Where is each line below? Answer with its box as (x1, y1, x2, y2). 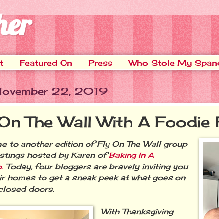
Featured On (20, 58, 72, 67)
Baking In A (109, 150, 154, 160)
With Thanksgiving (101, 206, 174, 216)
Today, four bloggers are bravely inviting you (3, 161, 188, 171)
